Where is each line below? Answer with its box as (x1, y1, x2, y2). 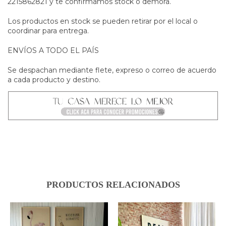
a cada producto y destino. (8, 75, 100, 84)
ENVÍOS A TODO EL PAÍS (8, 45, 99, 55)
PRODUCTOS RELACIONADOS (46, 179, 180, 190)
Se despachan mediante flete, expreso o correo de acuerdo (8, 65, 216, 75)
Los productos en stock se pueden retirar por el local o (8, 16, 198, 26)
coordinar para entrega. (8, 26, 89, 35)
